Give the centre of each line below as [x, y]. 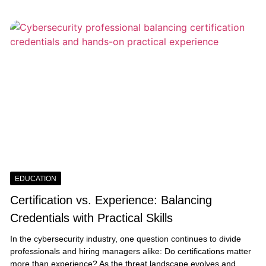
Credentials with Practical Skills [91, 218]
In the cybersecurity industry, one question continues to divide [125, 238]
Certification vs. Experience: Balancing [111, 200]
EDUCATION [35, 178]
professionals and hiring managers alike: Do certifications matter [130, 251]
